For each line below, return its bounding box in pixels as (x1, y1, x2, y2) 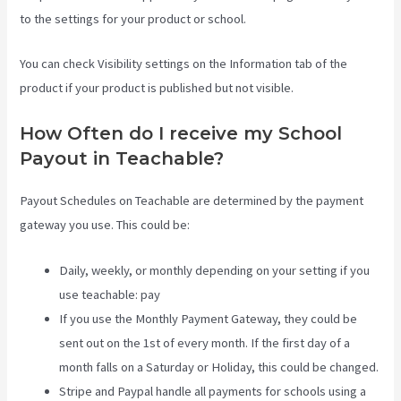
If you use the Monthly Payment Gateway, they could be (59, 310, 358, 327)
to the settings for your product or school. (20, 10, 247, 27)
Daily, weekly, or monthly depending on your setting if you (59, 261, 371, 278)
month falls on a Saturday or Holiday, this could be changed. (59, 358, 380, 375)
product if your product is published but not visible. (20, 80, 294, 97)
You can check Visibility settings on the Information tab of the (20, 55, 348, 73)
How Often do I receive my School (20, 123, 343, 145)
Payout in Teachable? (20, 148, 225, 170)
